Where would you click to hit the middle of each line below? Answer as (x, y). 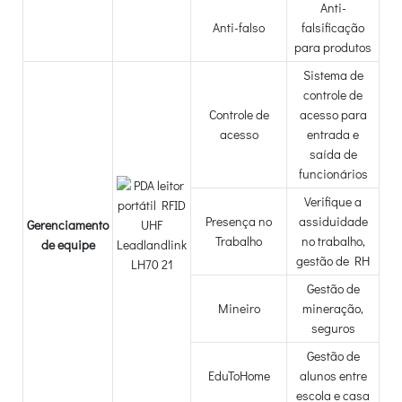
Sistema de (333, 74)
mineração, (333, 308)
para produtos (333, 47)
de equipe (68, 244)
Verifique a (333, 201)
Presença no (239, 221)
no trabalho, (333, 240)
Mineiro (239, 308)
